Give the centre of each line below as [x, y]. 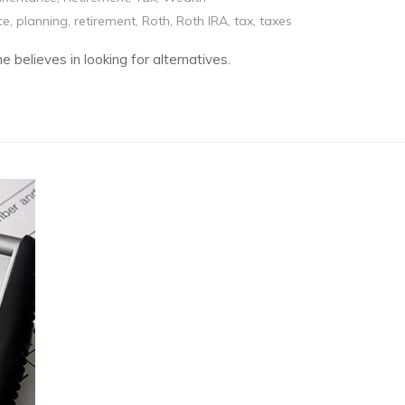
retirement [105, 20]
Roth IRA [202, 20]
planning [42, 20]
